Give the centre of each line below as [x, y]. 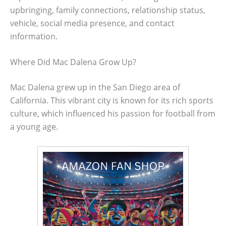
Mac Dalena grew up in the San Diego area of [95, 88]
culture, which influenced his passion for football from [113, 114]
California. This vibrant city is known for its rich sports [112, 101]
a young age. [34, 127]
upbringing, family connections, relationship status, [108, 10]
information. [34, 36]
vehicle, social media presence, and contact [92, 23]
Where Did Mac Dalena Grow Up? [73, 62]
